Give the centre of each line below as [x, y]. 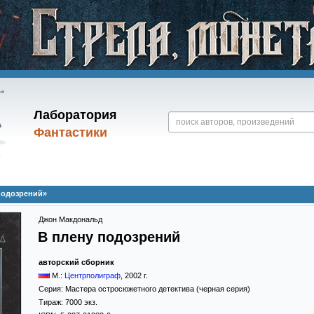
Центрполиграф [93, 275]
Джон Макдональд [70, 219]
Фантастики [70, 132]
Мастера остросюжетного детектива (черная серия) [158, 289]
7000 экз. [81, 302]
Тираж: [52, 302]
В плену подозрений [109, 237]
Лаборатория [75, 115]
